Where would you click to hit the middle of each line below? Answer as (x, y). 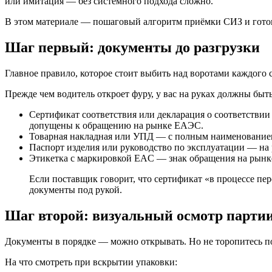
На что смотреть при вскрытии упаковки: (91, 262)
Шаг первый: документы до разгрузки (132, 47)
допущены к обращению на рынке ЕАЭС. (116, 125)
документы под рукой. (76, 189)
